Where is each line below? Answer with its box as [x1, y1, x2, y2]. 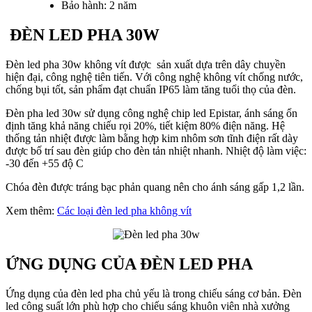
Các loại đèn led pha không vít [57, 204, 192, 217]
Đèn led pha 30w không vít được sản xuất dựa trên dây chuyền [6, 58, 286, 70]
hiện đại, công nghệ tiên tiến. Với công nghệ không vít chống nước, [6, 70, 303, 83]
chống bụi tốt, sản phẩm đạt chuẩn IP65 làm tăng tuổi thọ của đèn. [6, 83, 296, 95]
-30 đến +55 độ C [6, 157, 84, 169]
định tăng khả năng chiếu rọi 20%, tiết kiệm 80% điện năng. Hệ [6, 119, 285, 132]
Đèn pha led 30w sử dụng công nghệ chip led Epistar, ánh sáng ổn [6, 107, 297, 119]
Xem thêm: [6, 204, 57, 217]
